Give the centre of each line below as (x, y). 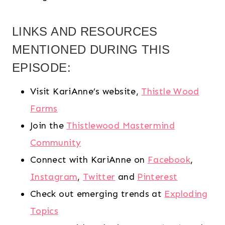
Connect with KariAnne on (89, 160)
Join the (48, 126)
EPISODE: (41, 68)
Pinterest (157, 177)
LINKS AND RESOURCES (85, 32)
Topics (44, 211)
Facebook (169, 160)
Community (56, 143)
